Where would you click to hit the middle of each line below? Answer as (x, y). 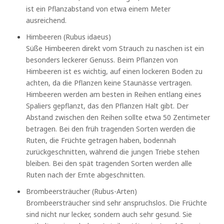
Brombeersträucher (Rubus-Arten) (82, 191)
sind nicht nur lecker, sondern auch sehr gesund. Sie (109, 214)
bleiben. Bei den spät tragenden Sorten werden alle (109, 163)
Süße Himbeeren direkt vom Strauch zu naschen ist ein (115, 48)
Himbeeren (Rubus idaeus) (69, 36)
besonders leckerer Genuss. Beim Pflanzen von (102, 59)
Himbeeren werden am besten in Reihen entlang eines (114, 94)
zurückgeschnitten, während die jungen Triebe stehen (113, 151)
